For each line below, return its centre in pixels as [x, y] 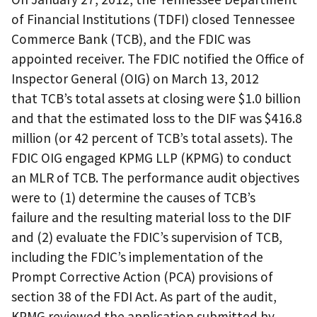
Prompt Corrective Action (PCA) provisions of [142, 276]
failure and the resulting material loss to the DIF [151, 217]
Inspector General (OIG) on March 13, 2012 [135, 78]
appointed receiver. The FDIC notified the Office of [158, 58]
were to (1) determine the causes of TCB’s [133, 197]
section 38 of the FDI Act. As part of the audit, [144, 296]
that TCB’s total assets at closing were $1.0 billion [156, 98]
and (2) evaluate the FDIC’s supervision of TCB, [147, 237]
